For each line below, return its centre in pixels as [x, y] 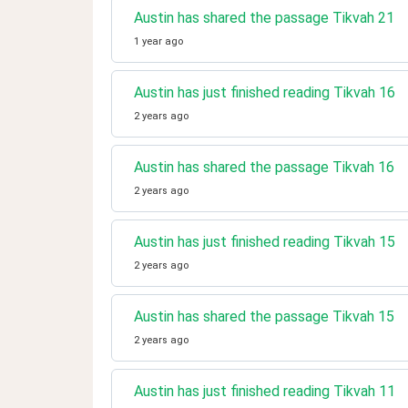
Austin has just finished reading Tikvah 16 [265, 92]
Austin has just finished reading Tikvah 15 [265, 242]
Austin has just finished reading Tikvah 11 [265, 391]
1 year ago [158, 41]
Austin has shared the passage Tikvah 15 [264, 316]
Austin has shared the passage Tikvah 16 [264, 167]
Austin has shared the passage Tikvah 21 [264, 18]
